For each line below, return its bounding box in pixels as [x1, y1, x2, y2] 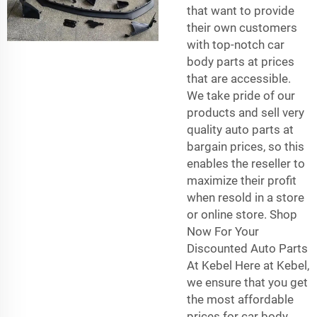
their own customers [187, 20, 297, 35]
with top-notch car [187, 37, 284, 52]
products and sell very [187, 105, 304, 120]
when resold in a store [187, 190, 304, 204]
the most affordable [187, 292, 294, 306]
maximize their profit [187, 173, 296, 188]
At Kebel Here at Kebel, [187, 258, 309, 272]
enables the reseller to [187, 156, 305, 171]
